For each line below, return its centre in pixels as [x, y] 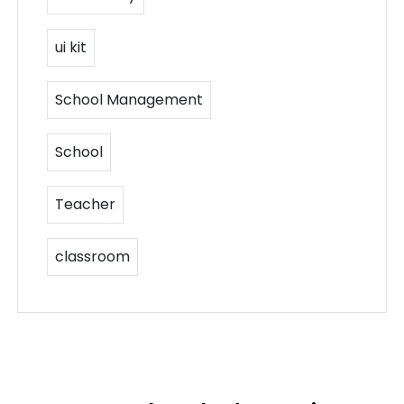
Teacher [86, 205]
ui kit [71, 48]
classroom [93, 257]
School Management [129, 100]
